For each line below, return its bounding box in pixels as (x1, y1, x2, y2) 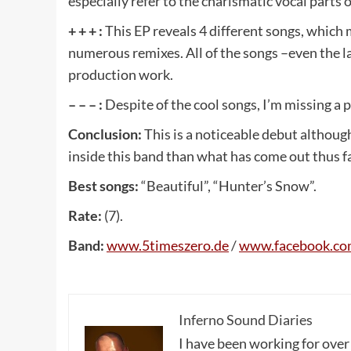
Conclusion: (68, 125, 142, 143)
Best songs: (68, 176, 139, 194)
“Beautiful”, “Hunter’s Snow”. (139, 176, 317, 194)
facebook (274, 236, 330, 254)
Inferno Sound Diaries (179, 310, 313, 328)
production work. (68, 65, 173, 83)
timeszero (150, 236, 211, 254)
